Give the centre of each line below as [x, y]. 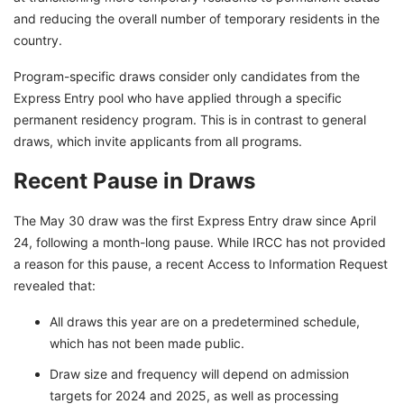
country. [38, 41]
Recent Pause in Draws [134, 181]
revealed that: [55, 286]
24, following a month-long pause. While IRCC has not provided [200, 243]
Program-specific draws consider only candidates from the [187, 77]
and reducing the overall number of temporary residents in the [197, 19]
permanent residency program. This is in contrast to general [190, 120]
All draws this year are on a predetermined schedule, [205, 322]
